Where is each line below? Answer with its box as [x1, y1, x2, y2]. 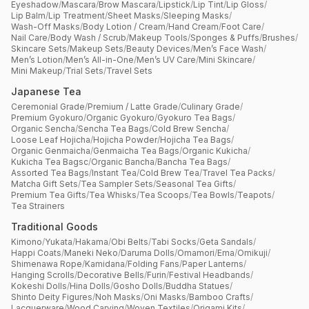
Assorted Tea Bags [11, 168, 89, 179]
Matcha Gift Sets [11, 179, 78, 190]
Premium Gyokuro [11, 112, 83, 123]
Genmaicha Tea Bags [93, 146, 179, 157]
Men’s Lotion [11, 54, 63, 66]
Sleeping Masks [163, 10, 229, 21]
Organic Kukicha [182, 146, 248, 157]
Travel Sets [106, 66, 152, 77]
